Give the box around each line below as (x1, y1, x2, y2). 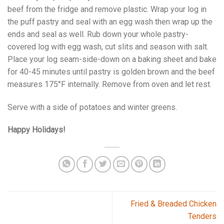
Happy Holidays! (7, 125, 65, 135)
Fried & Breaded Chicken (130, 198, 216, 208)
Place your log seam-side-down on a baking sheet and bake (7, 54, 216, 64)
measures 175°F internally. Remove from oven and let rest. (7, 79, 211, 89)
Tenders (188, 211, 216, 221)
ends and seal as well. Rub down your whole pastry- (7, 29, 188, 39)
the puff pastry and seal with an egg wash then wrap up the (7, 16, 212, 26)
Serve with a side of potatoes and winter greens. (7, 102, 177, 112)
